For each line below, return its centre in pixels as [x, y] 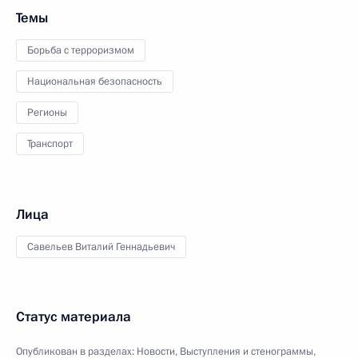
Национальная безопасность [95, 82]
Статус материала [74, 317]
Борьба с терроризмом [81, 50]
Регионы [47, 113]
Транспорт [50, 144]
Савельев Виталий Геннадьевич [101, 247]
